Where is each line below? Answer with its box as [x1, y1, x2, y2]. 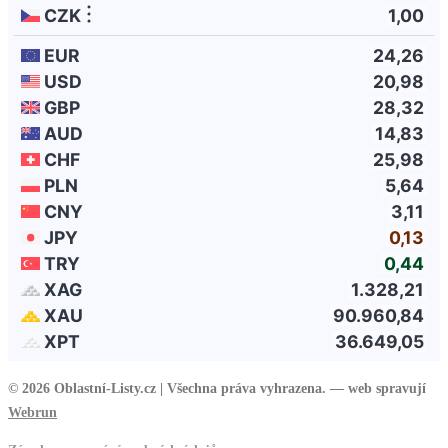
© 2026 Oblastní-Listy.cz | [8, 379, 167, 396]
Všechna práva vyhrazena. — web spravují [167, 379, 426, 396]
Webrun [8, 403, 57, 420]
